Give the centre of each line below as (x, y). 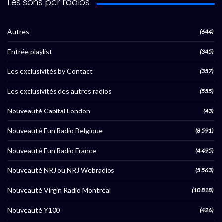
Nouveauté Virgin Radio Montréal (59, 190)
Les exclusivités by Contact (50, 71)
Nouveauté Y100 (34, 210)
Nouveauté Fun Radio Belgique (55, 131)
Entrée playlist (30, 52)
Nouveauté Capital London (49, 111)
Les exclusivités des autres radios (59, 91)
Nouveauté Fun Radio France (52, 151)
